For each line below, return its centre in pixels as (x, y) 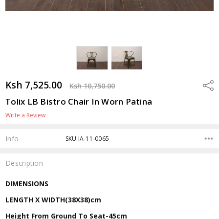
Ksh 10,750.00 (92, 86)
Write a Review (26, 115)
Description (24, 163)
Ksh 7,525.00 (34, 85)
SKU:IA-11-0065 (87, 138)
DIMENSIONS (27, 183)
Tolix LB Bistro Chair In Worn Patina (79, 101)
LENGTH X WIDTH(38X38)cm (54, 199)
